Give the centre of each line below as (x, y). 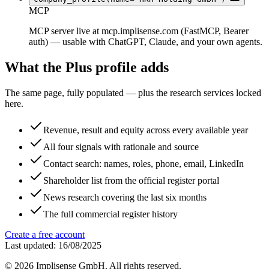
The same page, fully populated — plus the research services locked (133, 92)
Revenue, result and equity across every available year (146, 130)
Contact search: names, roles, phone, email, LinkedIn (144, 163)
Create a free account (45, 234)
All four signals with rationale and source (121, 147)
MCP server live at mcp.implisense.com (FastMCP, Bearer (139, 31)
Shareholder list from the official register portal (131, 180)
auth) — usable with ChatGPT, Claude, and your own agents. (146, 42)
